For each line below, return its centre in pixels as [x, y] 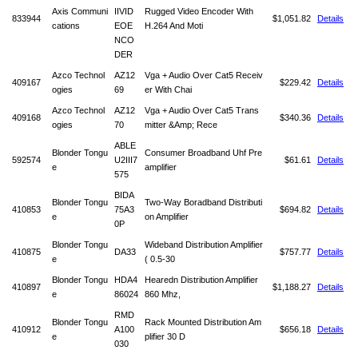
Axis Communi [80, 11]
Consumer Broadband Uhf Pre [203, 153]
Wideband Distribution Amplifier [204, 245]
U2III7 [126, 160]
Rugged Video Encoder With [199, 11]
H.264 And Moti [174, 26]
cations [66, 26]
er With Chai [168, 89]
